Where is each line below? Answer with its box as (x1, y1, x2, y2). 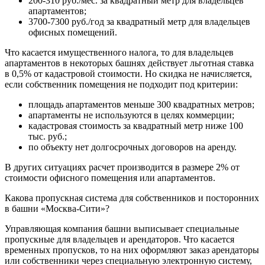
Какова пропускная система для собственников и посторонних (5, 192, 259, 203)
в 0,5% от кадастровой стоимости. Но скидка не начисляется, (5, 68, 252, 79)
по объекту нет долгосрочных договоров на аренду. (28, 141, 237, 152)
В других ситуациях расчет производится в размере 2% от (5, 161, 240, 172)
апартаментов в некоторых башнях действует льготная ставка (5, 57, 254, 68)
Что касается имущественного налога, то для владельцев (5, 47, 234, 57)
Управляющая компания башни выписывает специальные (5, 223, 239, 234)
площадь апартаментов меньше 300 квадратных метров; (28, 99, 254, 109)
